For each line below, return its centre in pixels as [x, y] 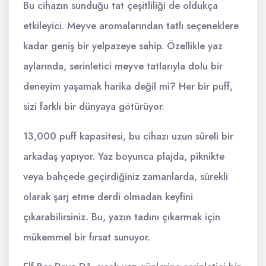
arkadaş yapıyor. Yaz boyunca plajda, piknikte [124, 156]
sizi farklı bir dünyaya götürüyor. [94, 106]
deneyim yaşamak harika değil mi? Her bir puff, [128, 86]
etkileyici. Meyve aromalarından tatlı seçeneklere [131, 26]
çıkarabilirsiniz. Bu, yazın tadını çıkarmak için [122, 217]
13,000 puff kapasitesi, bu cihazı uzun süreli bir [128, 136]
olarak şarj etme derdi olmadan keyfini [108, 197]
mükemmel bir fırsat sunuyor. [87, 237]
